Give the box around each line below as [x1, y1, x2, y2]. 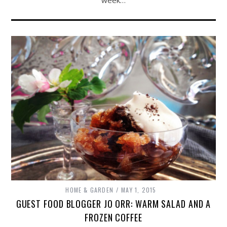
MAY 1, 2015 [121, 185, 157, 195]
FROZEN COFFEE [85, 211, 142, 224]
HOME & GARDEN [65, 185, 114, 195]
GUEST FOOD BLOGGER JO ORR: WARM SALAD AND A [16, 197, 211, 211]
